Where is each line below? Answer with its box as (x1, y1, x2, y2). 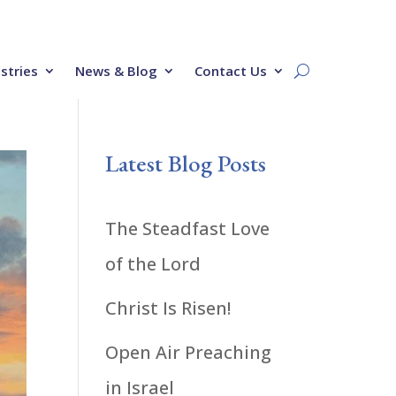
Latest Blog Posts (105, 148, 267, 179)
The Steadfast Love (105, 217, 270, 240)
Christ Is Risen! (105, 296, 232, 320)
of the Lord (105, 252, 202, 276)
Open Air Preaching (105, 340, 272, 364)
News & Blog (74, 62, 157, 80)
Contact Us (194, 62, 267, 80)
